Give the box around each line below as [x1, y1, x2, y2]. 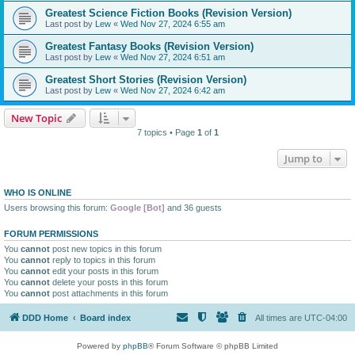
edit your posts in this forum [50, 266, 158, 277]
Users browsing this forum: [4, 203, 110, 213]
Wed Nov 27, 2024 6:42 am [120, 86, 225, 96]
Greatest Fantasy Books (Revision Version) [45, 40, 254, 53]
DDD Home [22, 312, 68, 323]
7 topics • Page [136, 128, 197, 138]
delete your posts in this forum [50, 277, 168, 288]
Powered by [77, 341, 123, 350]
